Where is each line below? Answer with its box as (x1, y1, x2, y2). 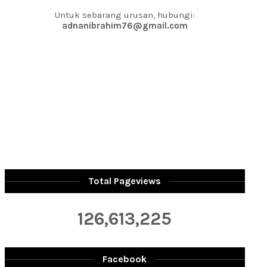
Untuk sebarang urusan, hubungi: (54, 10, 195, 20)
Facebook (103, 253, 147, 265)
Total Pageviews (88, 175, 162, 187)
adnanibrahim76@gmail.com (61, 20, 188, 31)
